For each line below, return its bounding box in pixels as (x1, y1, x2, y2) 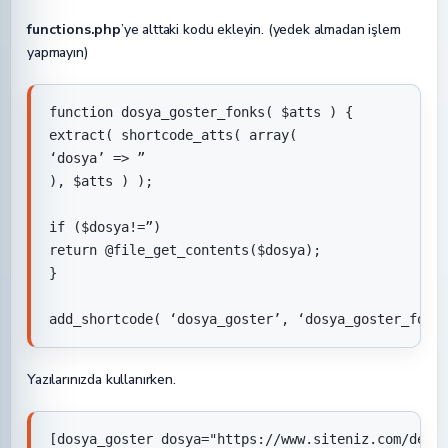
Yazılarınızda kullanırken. (27, 370, 176, 390)
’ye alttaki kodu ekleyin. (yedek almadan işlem (120, 20, 401, 40)
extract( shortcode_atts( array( (49, 127, 297, 144)
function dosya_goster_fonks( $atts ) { (49, 104, 353, 121)
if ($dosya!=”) (49, 219, 161, 236)
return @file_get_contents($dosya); (49, 242, 321, 259)
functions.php (27, 20, 121, 40)
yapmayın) (27, 43, 88, 63)
